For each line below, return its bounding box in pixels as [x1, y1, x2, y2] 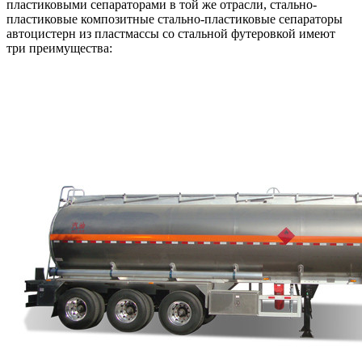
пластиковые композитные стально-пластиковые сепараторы [6, 11, 343, 26]
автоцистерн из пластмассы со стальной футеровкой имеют [6, 26, 335, 40]
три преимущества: [6, 40, 112, 55]
